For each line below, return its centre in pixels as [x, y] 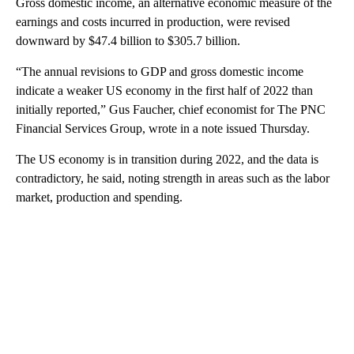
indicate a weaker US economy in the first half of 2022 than [164, 90]
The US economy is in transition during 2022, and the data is [167, 159]
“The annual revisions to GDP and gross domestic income [160, 71]
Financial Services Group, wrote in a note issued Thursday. [163, 128]
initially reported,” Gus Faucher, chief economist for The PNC [171, 109]
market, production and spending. [99, 197]
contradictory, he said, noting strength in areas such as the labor [173, 178]
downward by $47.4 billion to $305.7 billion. [128, 40]
